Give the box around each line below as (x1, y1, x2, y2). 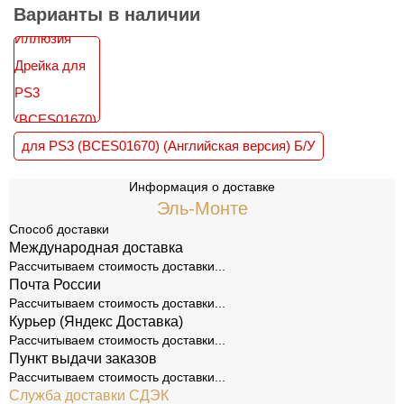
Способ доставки (9, 222, 109, 236)
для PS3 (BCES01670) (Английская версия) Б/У (22, 138, 316, 153)
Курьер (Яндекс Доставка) (9, 314, 183, 329)
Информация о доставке (129, 179, 275, 194)
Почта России (9, 277, 101, 292)
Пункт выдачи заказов (9, 351, 157, 366)
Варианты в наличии (14, 5, 200, 24)
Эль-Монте (156, 198, 248, 218)
